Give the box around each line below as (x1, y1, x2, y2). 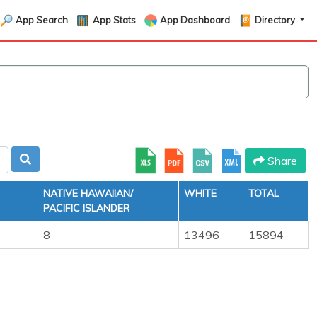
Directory (255, 13, 298, 25)
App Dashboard (160, 13, 231, 25)
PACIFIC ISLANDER (43, 202, 129, 214)
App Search (15, 13, 68, 25)
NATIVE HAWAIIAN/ (43, 187, 133, 200)
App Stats (92, 13, 136, 25)
